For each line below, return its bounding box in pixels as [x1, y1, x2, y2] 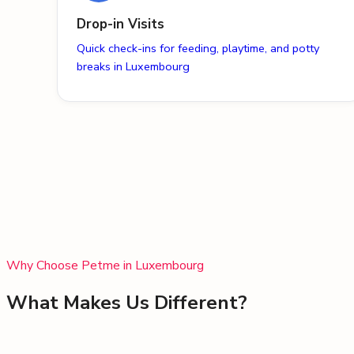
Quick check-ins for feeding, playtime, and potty [77, 40, 319, 57]
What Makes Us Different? [6, 290, 247, 316]
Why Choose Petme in [6, 257, 132, 275]
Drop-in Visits [77, 15, 164, 34]
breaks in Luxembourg [77, 58, 190, 75]
